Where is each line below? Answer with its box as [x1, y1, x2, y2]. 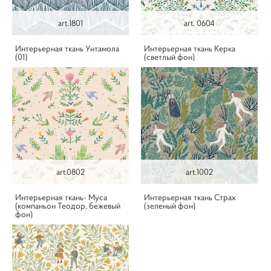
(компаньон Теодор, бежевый [15, 200, 120, 211]
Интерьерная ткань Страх [144, 191, 236, 203]
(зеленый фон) [144, 200, 195, 211]
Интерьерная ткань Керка [144, 42, 235, 54]
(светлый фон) [144, 51, 195, 62]
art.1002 [186, 166, 214, 177]
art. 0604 [184, 17, 215, 28]
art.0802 [56, 166, 85, 177]
